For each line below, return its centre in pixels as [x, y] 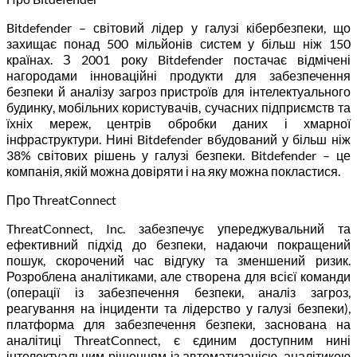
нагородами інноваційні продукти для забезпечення [178, 75]
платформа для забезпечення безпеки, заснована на [178, 324]
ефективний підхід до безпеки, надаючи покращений [178, 244]
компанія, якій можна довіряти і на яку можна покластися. [175, 171]
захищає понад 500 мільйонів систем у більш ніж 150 [178, 43]
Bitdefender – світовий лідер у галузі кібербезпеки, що [178, 27]
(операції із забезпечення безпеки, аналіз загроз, [178, 292]
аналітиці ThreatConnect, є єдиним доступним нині [178, 339]
